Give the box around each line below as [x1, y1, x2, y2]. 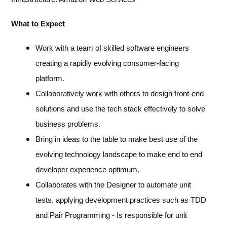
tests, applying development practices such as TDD [35, 196, 206, 204]
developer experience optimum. [35, 165, 139, 174]
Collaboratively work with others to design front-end [35, 89, 204, 98]
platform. [35, 74, 66, 83]
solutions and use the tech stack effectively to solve [35, 104, 205, 113]
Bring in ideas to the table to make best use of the [35, 135, 198, 143]
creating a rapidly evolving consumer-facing [35, 59, 179, 67]
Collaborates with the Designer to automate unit [35, 180, 191, 189]
